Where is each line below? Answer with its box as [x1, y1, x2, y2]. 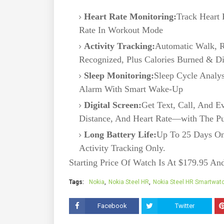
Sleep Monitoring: [84, 70, 154, 80]
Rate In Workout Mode [79, 25, 163, 35]
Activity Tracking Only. [79, 143, 165, 153]
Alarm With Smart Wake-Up [79, 84, 183, 94]
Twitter [175, 202, 195, 209]
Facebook [97, 202, 127, 209]
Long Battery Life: [84, 129, 156, 139]
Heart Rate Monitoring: [84, 11, 176, 21]
